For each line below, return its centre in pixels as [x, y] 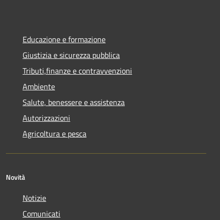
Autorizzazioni [46, 118]
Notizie [34, 198]
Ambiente [39, 86]
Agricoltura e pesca [55, 133]
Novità [15, 177]
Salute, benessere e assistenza [74, 102]
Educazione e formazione [64, 39]
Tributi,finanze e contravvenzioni [77, 70]
